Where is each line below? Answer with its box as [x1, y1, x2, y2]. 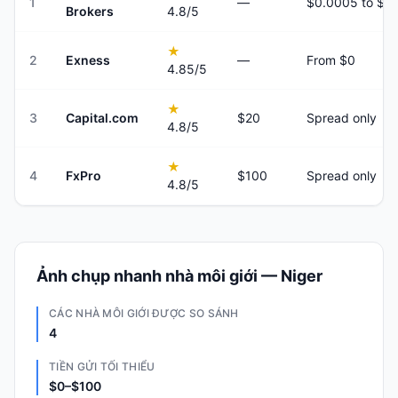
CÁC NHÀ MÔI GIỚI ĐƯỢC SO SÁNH [49, 306, 239, 320]
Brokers [66, 4, 114, 19]
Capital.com [66, 110, 139, 125]
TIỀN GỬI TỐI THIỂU [49, 360, 155, 373]
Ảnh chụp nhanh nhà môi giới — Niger [36, 267, 322, 285]
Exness [66, 52, 110, 68]
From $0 [306, 52, 355, 68]
